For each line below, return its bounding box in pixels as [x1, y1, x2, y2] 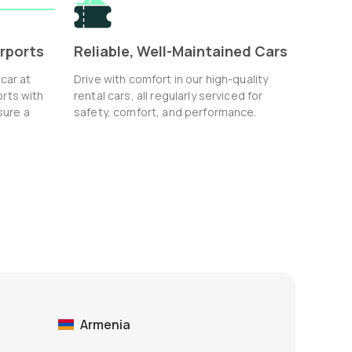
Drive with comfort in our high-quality [74, 71, 269, 87]
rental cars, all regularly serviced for [74, 88, 263, 104]
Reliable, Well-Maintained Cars [74, 42, 288, 61]
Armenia [80, 316, 130, 334]
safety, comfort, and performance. [74, 104, 257, 120]
